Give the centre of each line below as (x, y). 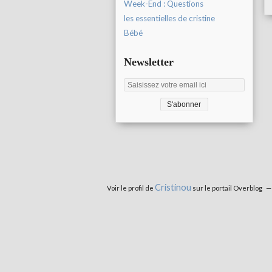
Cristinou (173, 188)
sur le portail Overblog (227, 188)
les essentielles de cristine (169, 19)
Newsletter (149, 62)
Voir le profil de (131, 188)
